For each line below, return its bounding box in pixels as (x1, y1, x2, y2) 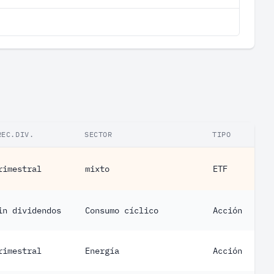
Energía (85, 245, 119, 256)
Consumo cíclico (85, 205, 158, 216)
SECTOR (84, 130, 113, 139)
